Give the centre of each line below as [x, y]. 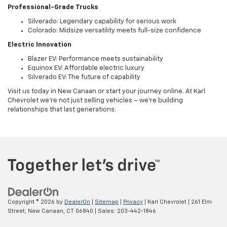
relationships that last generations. [62, 110]
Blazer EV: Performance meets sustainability [96, 59]
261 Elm [201, 202]
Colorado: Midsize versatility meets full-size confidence [115, 31]
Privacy [133, 202]
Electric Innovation [40, 45]
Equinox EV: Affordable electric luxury [86, 68]
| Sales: [105, 211]
